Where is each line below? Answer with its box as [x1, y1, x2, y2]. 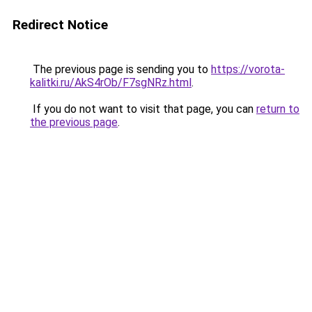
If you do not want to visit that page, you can [30, 102, 256, 116]
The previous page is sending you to [30, 63, 211, 76]
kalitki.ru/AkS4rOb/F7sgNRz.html [30, 76, 192, 89]
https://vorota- [211, 63, 285, 76]
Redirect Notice [13, 17, 108, 33]
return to [256, 102, 299, 116]
